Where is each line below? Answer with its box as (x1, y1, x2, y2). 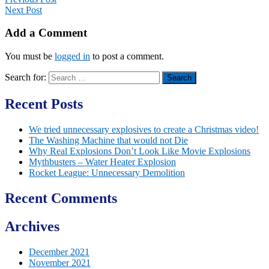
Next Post (5, 4, 42, 15)
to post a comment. (90, 51, 164, 62)
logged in (55, 51, 90, 62)
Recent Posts (5, 96, 83, 112)
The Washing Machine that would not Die (29, 134, 188, 145)
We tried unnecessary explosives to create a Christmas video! (29, 124, 259, 134)
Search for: (5, 72, 46, 83)
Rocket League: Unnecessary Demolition (29, 167, 185, 178)
